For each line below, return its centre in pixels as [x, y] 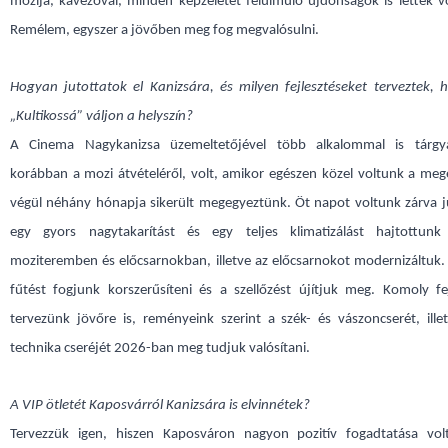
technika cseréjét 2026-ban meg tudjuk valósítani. [160, 348]
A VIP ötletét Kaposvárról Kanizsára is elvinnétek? [160, 405]
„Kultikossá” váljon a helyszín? [101, 116]
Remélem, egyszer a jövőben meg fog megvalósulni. [164, 30]
